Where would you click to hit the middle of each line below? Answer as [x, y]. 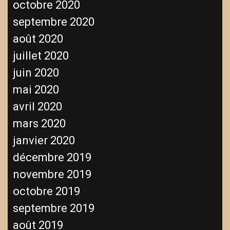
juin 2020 [36, 72]
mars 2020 [39, 123]
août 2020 [38, 39]
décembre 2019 [52, 157]
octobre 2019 [46, 191]
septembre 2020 [54, 22]
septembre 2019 [54, 208]
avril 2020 [37, 106]
